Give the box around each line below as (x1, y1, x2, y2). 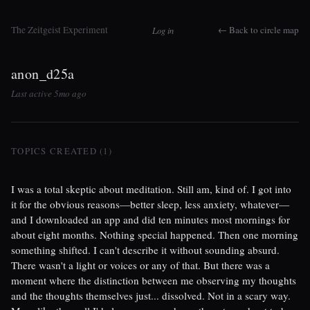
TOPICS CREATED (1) (11, 144, 113, 157)
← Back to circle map (218, 23, 299, 36)
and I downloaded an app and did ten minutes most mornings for (11, 212, 290, 226)
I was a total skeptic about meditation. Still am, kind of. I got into (11, 181, 291, 196)
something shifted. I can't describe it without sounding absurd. (11, 242, 280, 257)
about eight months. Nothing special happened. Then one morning (11, 227, 298, 241)
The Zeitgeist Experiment (11, 23, 108, 36)
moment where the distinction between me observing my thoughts (11, 273, 296, 287)
